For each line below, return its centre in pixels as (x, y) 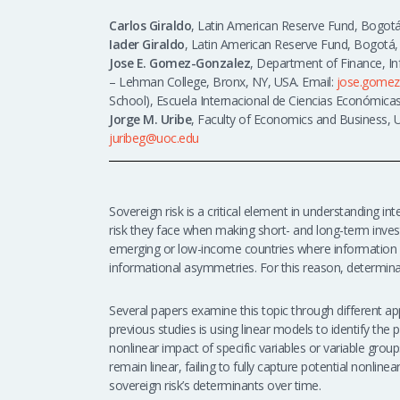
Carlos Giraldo (150, 26)
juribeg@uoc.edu (154, 138)
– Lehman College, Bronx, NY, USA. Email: (223, 82)
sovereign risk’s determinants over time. (215, 386)
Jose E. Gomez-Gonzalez (179, 63)
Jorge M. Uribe (150, 120)
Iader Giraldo (147, 45)
